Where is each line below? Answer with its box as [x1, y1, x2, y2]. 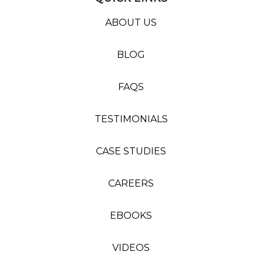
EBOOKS [110, 210, 152, 221]
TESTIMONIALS [94, 113, 168, 125]
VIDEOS [112, 242, 150, 253]
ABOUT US [105, 17, 157, 28]
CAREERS [108, 178, 154, 189]
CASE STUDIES [96, 146, 166, 157]
